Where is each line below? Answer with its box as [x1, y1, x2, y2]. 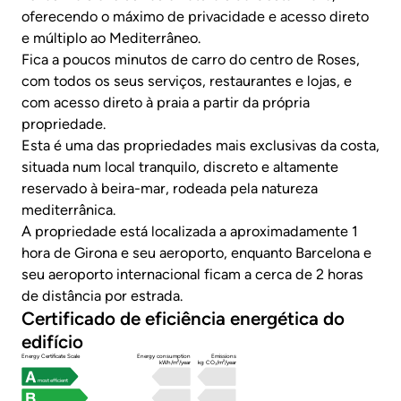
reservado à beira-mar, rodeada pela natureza [21, 179, 318, 197]
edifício [21, 329, 83, 353]
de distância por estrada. [21, 286, 183, 304]
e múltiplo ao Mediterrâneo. [21, 29, 200, 47]
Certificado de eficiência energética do [21, 306, 345, 329]
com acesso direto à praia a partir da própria [21, 93, 310, 111]
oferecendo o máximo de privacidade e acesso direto [21, 7, 369, 25]
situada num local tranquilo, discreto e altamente [21, 158, 338, 175]
